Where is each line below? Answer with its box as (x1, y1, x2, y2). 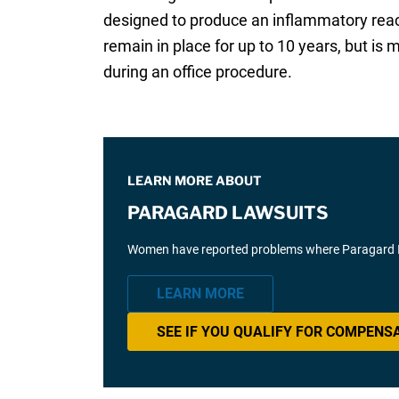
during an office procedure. (102, 62, 292, 82)
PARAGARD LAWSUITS (126, 202, 329, 224)
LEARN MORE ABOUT (126, 173, 262, 189)
